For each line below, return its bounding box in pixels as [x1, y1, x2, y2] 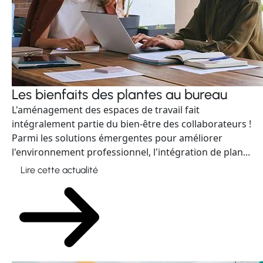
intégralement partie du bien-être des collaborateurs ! [12, 117, 251, 130]
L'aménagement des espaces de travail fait [12, 103, 200, 116]
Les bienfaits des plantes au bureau [12, 86, 227, 103]
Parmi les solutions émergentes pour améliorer [12, 131, 222, 144]
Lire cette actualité [21, 164, 98, 176]
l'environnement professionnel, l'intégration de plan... [12, 146, 250, 159]
